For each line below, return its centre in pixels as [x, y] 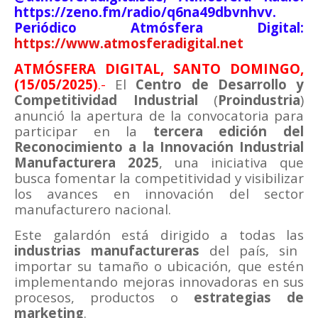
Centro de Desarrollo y [220, 84]
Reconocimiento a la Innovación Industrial [159, 147]
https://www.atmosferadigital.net [129, 43]
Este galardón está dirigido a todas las [159, 235]
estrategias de [249, 297]
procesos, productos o [104, 297]
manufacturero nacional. [93, 209]
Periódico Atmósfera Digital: [159, 28]
